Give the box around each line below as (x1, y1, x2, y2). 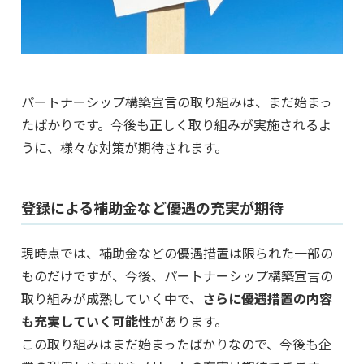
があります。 (151, 311, 227, 331)
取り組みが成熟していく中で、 (21, 288, 202, 309)
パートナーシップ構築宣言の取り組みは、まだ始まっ (21, 92, 332, 112)
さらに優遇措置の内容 (202, 288, 332, 309)
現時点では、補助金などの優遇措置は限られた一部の (21, 243, 333, 263)
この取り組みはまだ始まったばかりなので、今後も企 (21, 334, 331, 354)
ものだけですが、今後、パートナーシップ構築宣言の (21, 266, 333, 286)
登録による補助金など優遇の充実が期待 (21, 197, 284, 219)
